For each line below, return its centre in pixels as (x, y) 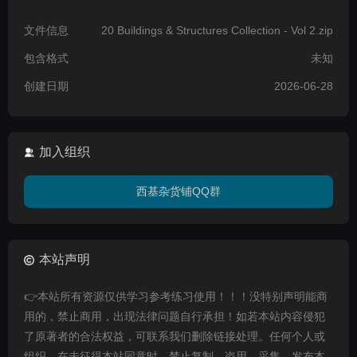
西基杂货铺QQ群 (178, 192)
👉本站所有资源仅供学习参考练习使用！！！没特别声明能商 (176, 297)
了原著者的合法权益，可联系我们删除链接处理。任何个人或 (175, 337)
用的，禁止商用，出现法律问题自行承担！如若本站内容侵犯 (175, 317)
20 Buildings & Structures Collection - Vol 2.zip (217, 31)
